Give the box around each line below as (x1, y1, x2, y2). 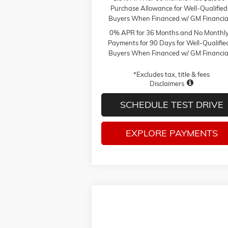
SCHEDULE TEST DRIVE (120, 99, 223, 111)
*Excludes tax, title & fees (133, 70, 210, 79)
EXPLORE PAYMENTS (125, 127, 218, 139)
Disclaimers (150, 79, 185, 88)
